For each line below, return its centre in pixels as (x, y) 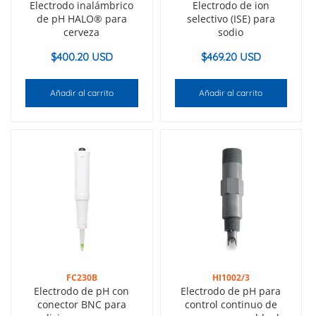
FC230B (81, 277)
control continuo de (231, 304)
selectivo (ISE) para (231, 19)
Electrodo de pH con (82, 291)
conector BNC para (81, 304)
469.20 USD (233, 57)
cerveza (82, 32)
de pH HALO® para (81, 19)
